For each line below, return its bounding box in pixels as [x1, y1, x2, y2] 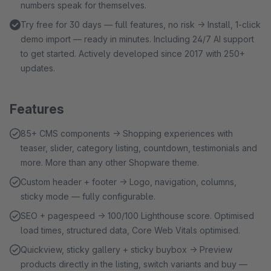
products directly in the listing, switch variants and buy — [21, 259, 247, 269]
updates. [21, 63, 55, 73]
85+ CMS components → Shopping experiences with [21, 128, 233, 139]
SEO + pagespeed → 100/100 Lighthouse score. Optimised [21, 211, 254, 221]
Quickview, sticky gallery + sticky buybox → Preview [21, 244, 232, 255]
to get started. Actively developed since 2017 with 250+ [21, 48, 245, 59]
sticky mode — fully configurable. [21, 191, 155, 201]
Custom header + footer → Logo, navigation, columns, [21, 177, 237, 187]
